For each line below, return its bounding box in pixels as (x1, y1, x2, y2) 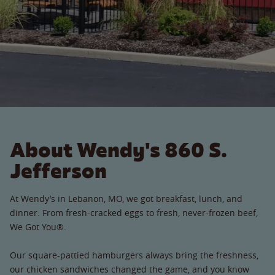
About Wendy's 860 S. (10, 136, 227, 163)
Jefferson (10, 157, 107, 184)
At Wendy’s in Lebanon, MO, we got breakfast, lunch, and (10, 192, 242, 204)
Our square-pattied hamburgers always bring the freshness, (10, 249, 258, 261)
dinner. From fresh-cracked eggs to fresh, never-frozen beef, (10, 206, 258, 219)
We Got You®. (10, 220, 66, 233)
